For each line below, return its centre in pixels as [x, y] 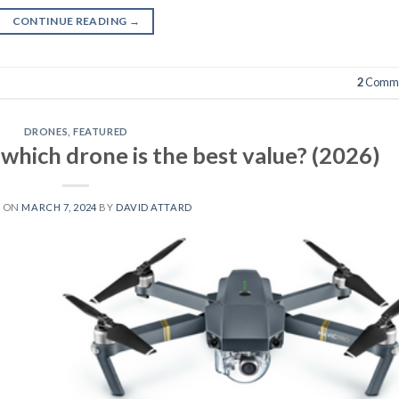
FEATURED [101, 131]
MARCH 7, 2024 [59, 208]
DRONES [46, 131]
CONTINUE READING [70, 20]
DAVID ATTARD [154, 208]
